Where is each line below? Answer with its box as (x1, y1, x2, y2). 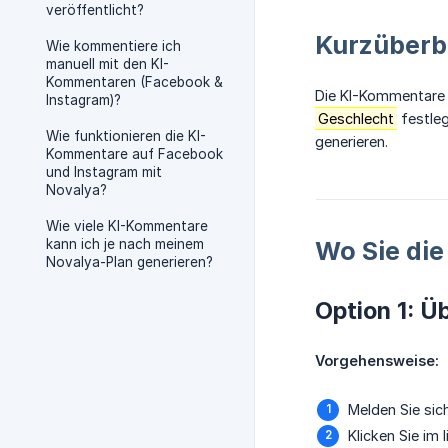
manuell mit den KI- (46, 56, 169, 72)
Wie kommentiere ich (46, 38, 181, 54)
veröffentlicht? (46, 2, 144, 18)
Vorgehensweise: (315, 352, 439, 370)
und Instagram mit (46, 164, 162, 180)
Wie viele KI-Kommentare (46, 218, 208, 234)
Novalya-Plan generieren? (46, 254, 213, 270)
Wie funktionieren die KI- (46, 128, 206, 144)
